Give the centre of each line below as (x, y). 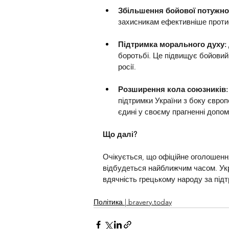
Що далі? (121, 134)
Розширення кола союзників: (173, 89)
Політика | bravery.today (133, 202)
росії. (127, 66)
